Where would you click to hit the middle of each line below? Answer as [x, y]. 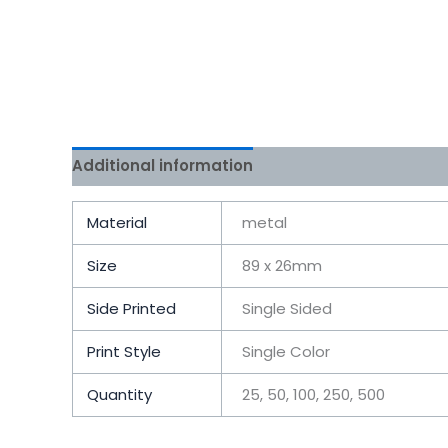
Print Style [123, 351]
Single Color [286, 351]
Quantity [119, 394]
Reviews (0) [319, 166]
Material [116, 222]
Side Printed [131, 308]
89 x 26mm [282, 265]
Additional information [162, 166]
